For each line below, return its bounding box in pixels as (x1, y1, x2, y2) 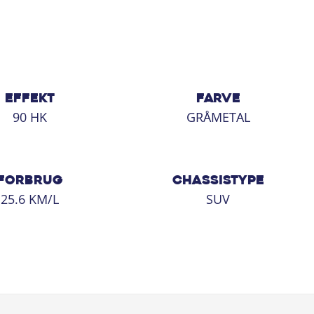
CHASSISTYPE (172, 174, 264, 188)
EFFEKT (4, 92, 55, 106)
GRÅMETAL (186, 108, 250, 125)
